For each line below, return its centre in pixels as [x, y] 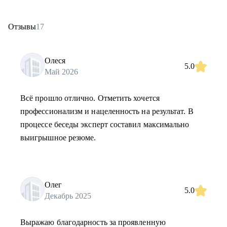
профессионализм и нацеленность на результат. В [107, 111]
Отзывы [22, 27]
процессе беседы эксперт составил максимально [105, 124]
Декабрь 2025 [68, 196]
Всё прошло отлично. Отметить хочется [90, 98]
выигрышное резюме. [58, 138]
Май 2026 [61, 71]
